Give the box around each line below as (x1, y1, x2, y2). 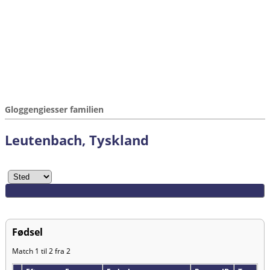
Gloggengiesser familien (5, 104, 104, 115)
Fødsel (12, 225, 43, 239)
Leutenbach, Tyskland (5, 131, 149, 149)
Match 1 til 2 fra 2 (12, 245, 71, 256)
